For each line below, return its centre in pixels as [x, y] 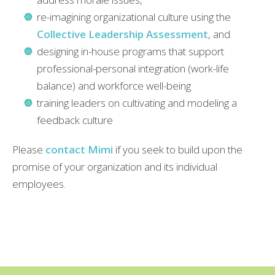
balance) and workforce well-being [114, 85]
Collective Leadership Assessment [122, 34]
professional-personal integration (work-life [133, 68]
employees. [39, 184]
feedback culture [75, 120]
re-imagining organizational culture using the [134, 17]
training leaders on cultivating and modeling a [137, 103]
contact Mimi [80, 149]
